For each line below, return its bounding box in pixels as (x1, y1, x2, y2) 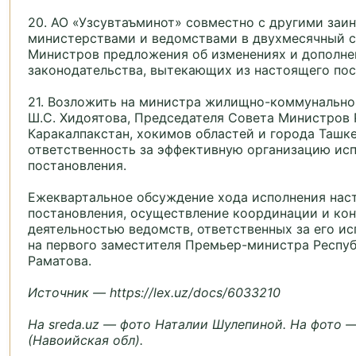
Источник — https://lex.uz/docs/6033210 (28, 284, 281, 301)
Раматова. (28, 253, 91, 269)
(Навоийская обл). (28, 332, 143, 349)
